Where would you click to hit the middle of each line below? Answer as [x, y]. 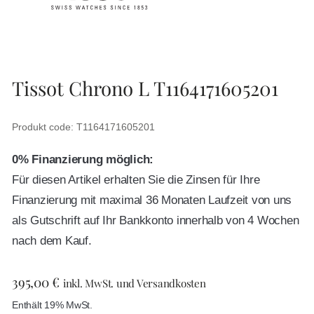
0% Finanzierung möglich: [83, 160]
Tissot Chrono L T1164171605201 [145, 88]
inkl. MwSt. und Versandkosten [134, 284]
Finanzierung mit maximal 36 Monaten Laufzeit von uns [152, 200]
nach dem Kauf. [52, 241]
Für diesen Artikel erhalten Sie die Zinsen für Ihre [136, 180]
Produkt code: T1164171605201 [83, 127]
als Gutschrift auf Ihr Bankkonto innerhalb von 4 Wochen [156, 221]
